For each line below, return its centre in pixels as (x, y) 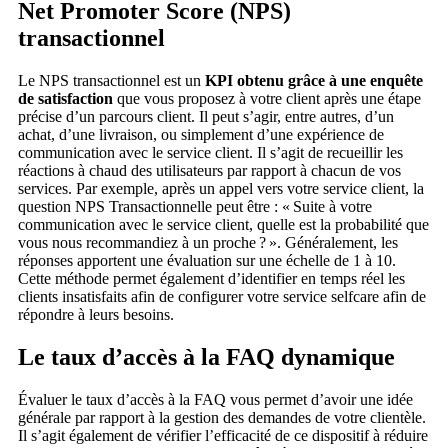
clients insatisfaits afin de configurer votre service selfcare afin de (222, 296)
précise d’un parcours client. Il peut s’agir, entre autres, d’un (206, 116)
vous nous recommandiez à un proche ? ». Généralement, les (208, 242)
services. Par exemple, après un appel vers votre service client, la (221, 188)
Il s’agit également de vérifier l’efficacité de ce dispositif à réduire (223, 435)
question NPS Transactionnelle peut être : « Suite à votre (195, 206)
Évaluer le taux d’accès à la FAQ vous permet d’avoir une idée (215, 399)
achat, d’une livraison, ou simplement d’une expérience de (201, 134)
